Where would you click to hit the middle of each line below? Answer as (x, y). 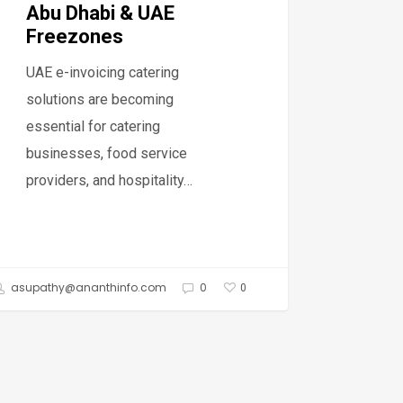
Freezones (75, 36)
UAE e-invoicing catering (103, 72)
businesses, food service (107, 153)
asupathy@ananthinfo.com (87, 288)
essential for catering (94, 126)
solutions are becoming (100, 99)
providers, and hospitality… (110, 180)
